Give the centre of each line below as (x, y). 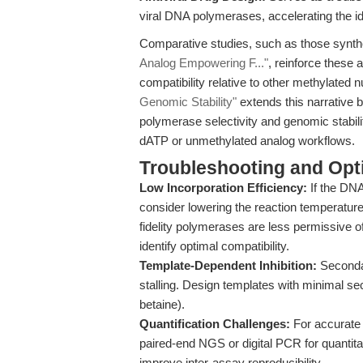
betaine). (162, 304)
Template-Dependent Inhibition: (228, 265)
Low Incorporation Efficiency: (223, 188)
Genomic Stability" (188, 102)
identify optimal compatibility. (214, 246)
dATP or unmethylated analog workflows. (247, 141)
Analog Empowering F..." (204, 63)
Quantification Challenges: (215, 324)
